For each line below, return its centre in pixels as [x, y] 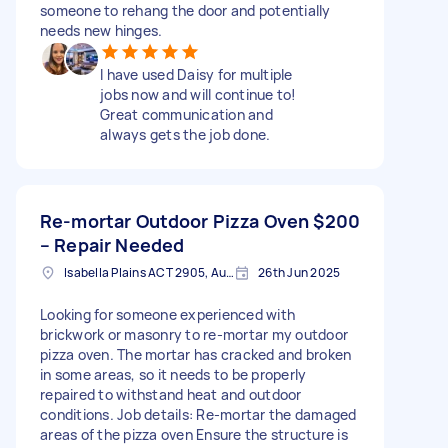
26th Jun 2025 [299, 272]
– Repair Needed [112, 244]
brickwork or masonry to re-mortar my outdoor [194, 334]
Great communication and [186, 114]
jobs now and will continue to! [198, 94]
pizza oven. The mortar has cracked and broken [196, 354]
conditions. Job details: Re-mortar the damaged [198, 414]
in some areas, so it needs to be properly [173, 374]
